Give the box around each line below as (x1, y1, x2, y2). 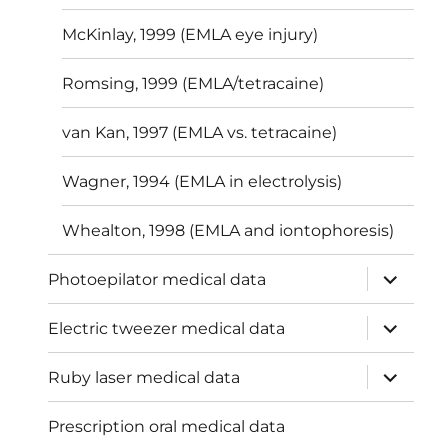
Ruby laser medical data (48, 367, 241, 387)
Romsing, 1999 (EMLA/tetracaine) (62, 73, 325, 93)
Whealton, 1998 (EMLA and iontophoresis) (62, 220, 395, 240)
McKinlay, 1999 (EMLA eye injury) (62, 24, 319, 44)
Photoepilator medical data (48, 269, 267, 289)
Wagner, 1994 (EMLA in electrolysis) (62, 171, 343, 191)
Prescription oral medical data (48, 416, 286, 436)
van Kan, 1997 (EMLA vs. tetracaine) (62, 122, 338, 142)
